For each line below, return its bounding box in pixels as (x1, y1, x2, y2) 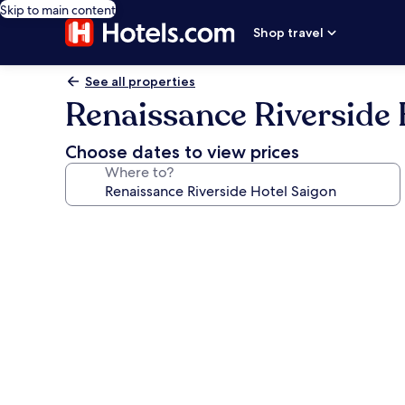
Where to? (105, 163, 174, 182)
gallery (64, 239, 137, 265)
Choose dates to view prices (65, 141, 299, 163)
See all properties (85, 73, 195, 89)
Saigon (64, 370, 135, 396)
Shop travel (253, 24, 325, 41)
